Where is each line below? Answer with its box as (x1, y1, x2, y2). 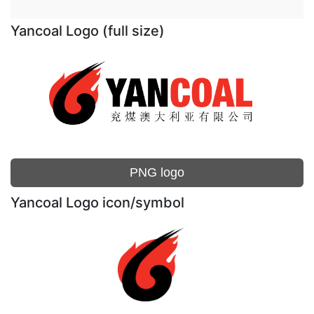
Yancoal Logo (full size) (11, 22, 165, 39)
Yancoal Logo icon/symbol (11, 194, 184, 211)
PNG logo (130, 165, 184, 179)
